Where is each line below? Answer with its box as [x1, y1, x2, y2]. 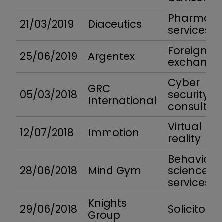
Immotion [88, 125, 139, 140]
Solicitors [168, 202, 215, 217]
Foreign [168, 43, 207, 58]
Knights [88, 196, 127, 211]
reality [168, 131, 201, 146]
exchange [168, 55, 221, 70]
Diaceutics [88, 17, 142, 32]
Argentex [88, 49, 135, 64]
